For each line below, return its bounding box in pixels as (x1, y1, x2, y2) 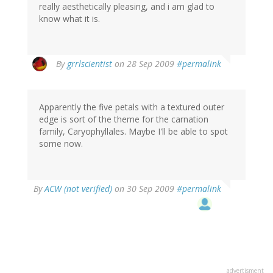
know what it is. (39, 13, 100, 25)
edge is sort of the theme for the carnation (39, 113, 208, 126)
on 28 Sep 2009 (112, 58, 177, 70)
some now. (39, 138, 83, 150)
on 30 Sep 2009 (112, 183, 177, 195)
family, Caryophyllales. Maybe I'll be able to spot (39, 126, 228, 138)
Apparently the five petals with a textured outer (39, 101, 224, 113)
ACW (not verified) (44, 183, 112, 195)
